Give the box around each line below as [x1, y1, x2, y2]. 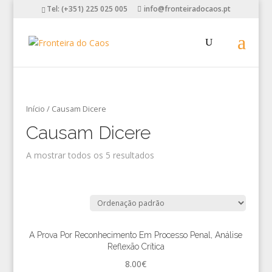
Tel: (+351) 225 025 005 [46, 4, 127, 14]
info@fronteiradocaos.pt [143, 4, 231, 14]
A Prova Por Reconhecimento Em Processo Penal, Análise [29, 229, 243, 240]
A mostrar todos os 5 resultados [25, 149, 154, 161]
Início [25, 103, 45, 114]
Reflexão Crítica [107, 241, 165, 251]
